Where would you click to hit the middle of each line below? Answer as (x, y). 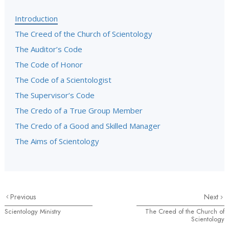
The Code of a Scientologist (63, 80)
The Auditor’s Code (49, 49)
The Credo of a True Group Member (79, 110)
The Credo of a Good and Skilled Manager (88, 126)
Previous (24, 197)
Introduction (36, 18)
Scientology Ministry (33, 211)
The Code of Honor (49, 64)
